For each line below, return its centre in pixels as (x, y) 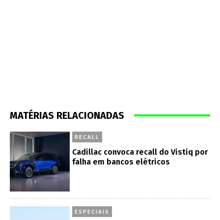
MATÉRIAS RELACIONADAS (67, 115)
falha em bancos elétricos (121, 162)
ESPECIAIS (92, 212)
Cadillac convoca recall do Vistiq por (140, 152)
